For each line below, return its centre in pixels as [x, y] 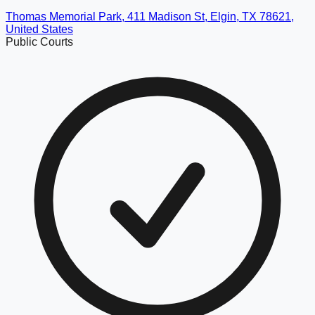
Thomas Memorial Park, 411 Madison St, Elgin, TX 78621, [150, 16]
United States [39, 29]
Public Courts [39, 41]
